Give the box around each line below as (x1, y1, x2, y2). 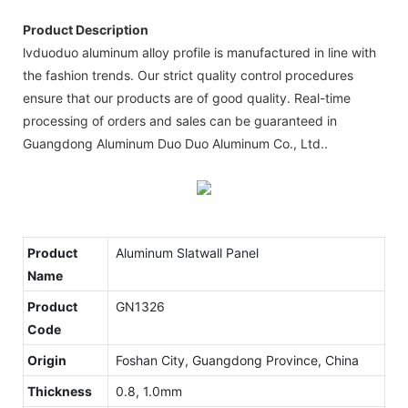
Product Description (23, 21, 148, 37)
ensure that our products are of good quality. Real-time (23, 89, 351, 106)
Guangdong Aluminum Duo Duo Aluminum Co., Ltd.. (23, 135, 328, 151)
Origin (27, 352, 66, 368)
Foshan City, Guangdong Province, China (112, 352, 359, 368)
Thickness (27, 382, 92, 399)
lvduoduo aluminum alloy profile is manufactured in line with (23, 44, 376, 60)
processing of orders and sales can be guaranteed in (23, 112, 337, 128)
